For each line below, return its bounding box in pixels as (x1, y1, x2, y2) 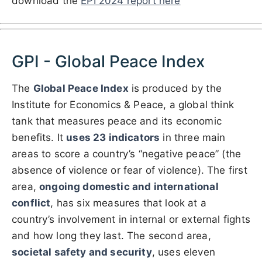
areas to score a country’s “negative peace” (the (12, 148, 242, 160)
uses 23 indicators (66, 132, 160, 143)
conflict (12, 197, 51, 209)
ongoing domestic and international (39, 181, 219, 192)
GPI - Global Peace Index (12, 51, 205, 71)
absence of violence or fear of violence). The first (12, 164, 247, 176)
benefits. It (12, 132, 67, 143)
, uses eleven (151, 246, 215, 258)
